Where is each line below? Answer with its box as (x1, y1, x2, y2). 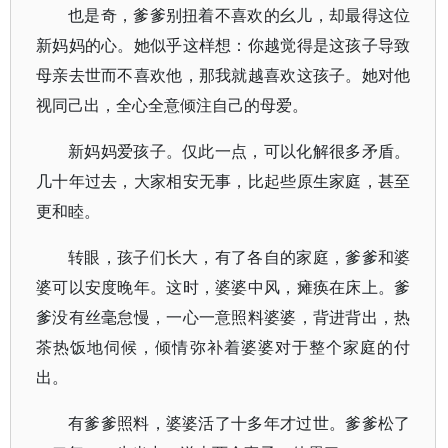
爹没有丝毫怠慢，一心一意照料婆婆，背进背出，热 (36, 306, 411, 328)
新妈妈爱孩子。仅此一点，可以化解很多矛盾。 (68, 140, 411, 162)
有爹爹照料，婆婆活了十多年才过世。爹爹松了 (68, 412, 411, 434)
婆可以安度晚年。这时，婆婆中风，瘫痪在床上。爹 (36, 276, 411, 298)
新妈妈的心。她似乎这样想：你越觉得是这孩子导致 (36, 34, 411, 56)
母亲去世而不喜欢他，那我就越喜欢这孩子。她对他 (36, 64, 411, 86)
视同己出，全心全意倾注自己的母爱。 (36, 94, 308, 116)
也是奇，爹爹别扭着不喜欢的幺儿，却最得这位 (68, 4, 411, 26)
